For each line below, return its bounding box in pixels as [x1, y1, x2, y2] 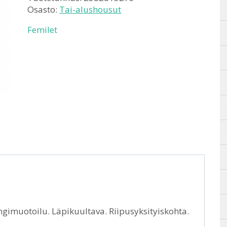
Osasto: [27, 4, 59, 15]
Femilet [27, 24, 57, 35]
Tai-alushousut [59, 4, 121, 15]
